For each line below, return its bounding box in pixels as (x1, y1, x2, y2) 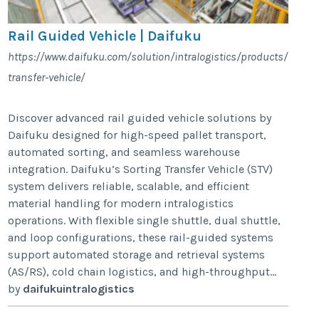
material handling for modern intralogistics (8, 196, 234, 210)
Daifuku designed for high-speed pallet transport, (8, 127, 267, 142)
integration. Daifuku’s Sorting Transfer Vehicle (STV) (8, 162, 273, 176)
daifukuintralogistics (23, 281, 135, 296)
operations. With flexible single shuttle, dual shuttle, (8, 213, 281, 227)
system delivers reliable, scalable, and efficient (8, 179, 250, 193)
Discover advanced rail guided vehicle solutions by (8, 110, 272, 125)
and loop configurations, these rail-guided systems (8, 230, 274, 244)
